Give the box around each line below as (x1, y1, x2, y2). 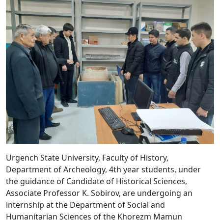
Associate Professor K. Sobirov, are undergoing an (6, 188, 192, 199)
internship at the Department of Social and (6, 199, 165, 211)
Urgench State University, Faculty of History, (6, 152, 168, 164)
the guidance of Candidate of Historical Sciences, (6, 176, 187, 187)
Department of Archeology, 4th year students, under (6, 164, 201, 175)
